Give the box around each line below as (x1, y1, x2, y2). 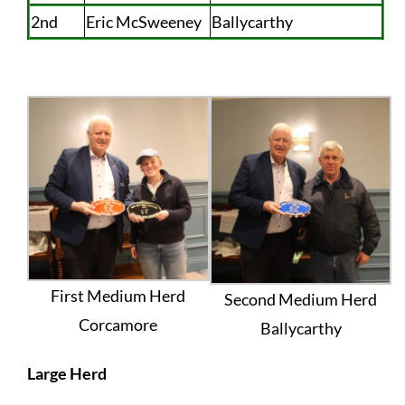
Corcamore (79, 314, 158, 334)
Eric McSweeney (85, 11, 202, 32)
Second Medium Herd (224, 289, 378, 310)
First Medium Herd (51, 285, 186, 306)
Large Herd (26, 363, 107, 384)
